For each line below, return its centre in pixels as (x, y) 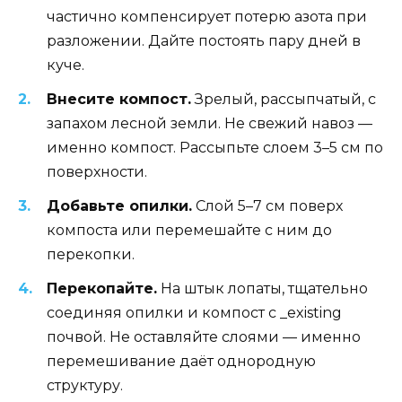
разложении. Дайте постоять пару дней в (204, 40)
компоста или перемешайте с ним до (189, 231)
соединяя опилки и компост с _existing (194, 313)
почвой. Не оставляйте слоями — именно (204, 337)
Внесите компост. (119, 100)
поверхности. (97, 172)
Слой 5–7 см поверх (267, 206)
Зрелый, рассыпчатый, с (284, 100)
